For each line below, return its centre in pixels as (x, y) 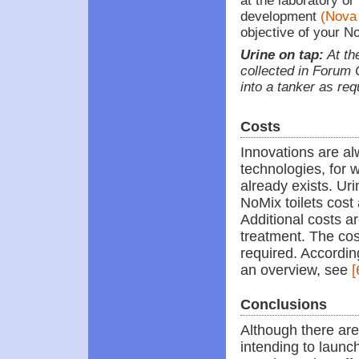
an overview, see (296, 270)
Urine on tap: (282, 54)
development (280, 16)
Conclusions (284, 305)
